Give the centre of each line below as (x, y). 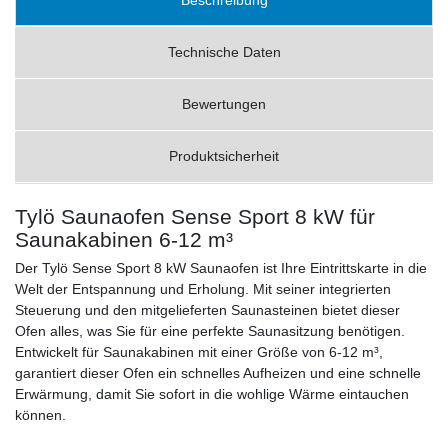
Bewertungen (224, 103)
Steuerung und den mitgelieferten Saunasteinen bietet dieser (207, 309)
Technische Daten (224, 51)
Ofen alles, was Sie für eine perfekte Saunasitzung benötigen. (210, 330)
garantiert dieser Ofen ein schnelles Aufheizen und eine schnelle (218, 372)
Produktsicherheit (224, 155)
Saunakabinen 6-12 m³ (130, 239)
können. (40, 414)
